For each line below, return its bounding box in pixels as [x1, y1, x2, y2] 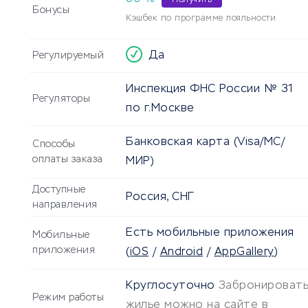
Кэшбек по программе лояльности [126, 14, 276, 23]
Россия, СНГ [126, 192, 195, 203]
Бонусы [32, 5, 69, 16]
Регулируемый [32, 51, 104, 61]
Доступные [32, 185, 86, 195]
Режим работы [32, 293, 104, 303]
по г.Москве [126, 103, 195, 115]
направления [32, 200, 98, 210]
